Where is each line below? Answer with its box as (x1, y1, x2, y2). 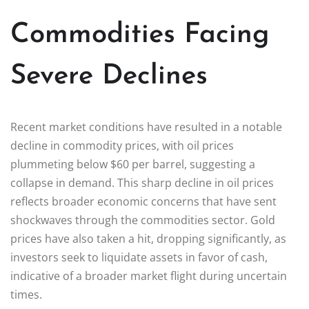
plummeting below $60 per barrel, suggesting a (10, 156, 255, 172)
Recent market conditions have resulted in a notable (10, 119, 282, 134)
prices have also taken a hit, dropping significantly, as (10, 230, 286, 246)
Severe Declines (10, 62, 208, 90)
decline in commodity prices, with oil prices (10, 137, 234, 153)
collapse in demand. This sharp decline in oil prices (10, 175, 274, 190)
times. (10, 286, 42, 302)
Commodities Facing (10, 21, 269, 49)
